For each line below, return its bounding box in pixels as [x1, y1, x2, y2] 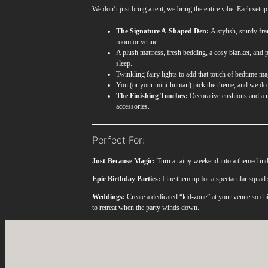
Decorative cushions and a [188, 92, 266, 100]
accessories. [116, 102, 150, 111]
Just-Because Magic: [92, 156, 156, 165]
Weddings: [92, 192, 126, 201]
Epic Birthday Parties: [92, 174, 161, 183]
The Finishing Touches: [116, 92, 188, 100]
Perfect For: [92, 133, 145, 146]
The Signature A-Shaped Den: [116, 27, 209, 36]
